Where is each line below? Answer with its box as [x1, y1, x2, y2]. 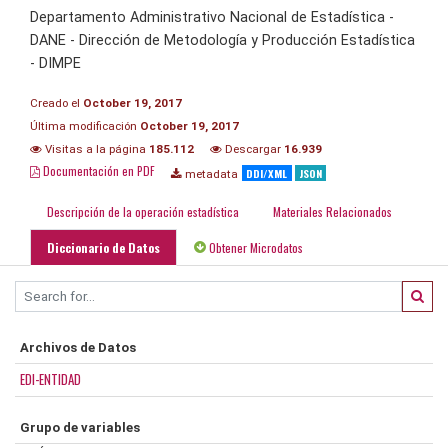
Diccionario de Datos [47, 238, 160, 256]
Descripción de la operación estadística [47, 202, 239, 220]
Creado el [30, 95, 83, 110]
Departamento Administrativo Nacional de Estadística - [30, 8, 394, 26]
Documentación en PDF [40, 161, 155, 179]
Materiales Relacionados [273, 202, 392, 220]
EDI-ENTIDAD [20, 368, 81, 389]
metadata [182, 166, 238, 181]
